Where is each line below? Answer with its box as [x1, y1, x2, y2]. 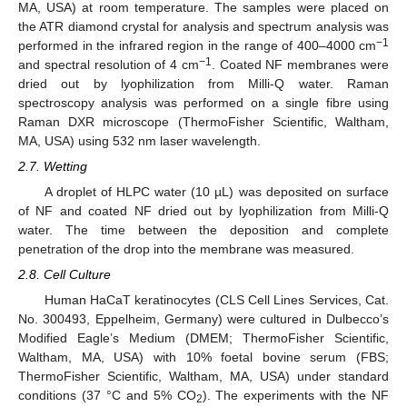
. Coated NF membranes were [211, 56, 390, 72]
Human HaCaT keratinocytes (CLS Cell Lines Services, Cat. [44, 293, 389, 308]
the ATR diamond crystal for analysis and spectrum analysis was [18, 18, 389, 34]
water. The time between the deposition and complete [18, 223, 389, 238]
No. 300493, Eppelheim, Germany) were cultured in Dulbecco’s [18, 312, 389, 327]
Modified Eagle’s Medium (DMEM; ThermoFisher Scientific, [18, 331, 389, 346]
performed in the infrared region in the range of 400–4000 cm [18, 37, 376, 53]
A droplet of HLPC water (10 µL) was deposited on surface [44, 184, 389, 200]
